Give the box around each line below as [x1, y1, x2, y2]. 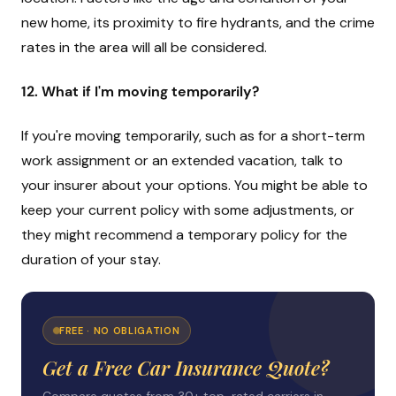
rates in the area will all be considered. [21, 38, 267, 57]
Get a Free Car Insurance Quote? [42, 354, 329, 381]
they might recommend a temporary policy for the [21, 225, 347, 244]
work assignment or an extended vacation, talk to [21, 151, 343, 170]
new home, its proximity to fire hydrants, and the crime [21, 13, 375, 32]
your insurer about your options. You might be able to [21, 176, 368, 194]
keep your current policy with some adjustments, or [21, 201, 354, 219]
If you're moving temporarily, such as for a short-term [21, 126, 365, 145]
